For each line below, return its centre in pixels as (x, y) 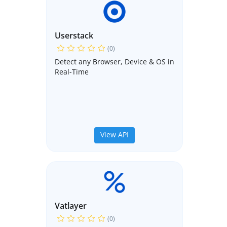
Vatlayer (71, 206)
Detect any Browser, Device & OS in (115, 62)
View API (115, 135)
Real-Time (72, 72)
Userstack (74, 36)
